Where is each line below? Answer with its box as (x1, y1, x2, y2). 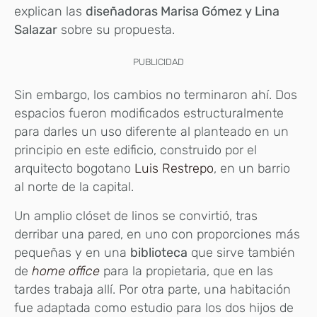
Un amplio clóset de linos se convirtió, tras (14, 207, 258, 224)
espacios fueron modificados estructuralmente (14, 105, 284, 122)
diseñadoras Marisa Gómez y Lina (86, 4, 279, 20)
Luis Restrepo (134, 161, 214, 177)
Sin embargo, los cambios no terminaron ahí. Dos (14, 87, 297, 103)
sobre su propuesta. (57, 22, 175, 38)
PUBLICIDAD (133, 57, 184, 68)
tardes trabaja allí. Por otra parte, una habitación (14, 281, 291, 297)
